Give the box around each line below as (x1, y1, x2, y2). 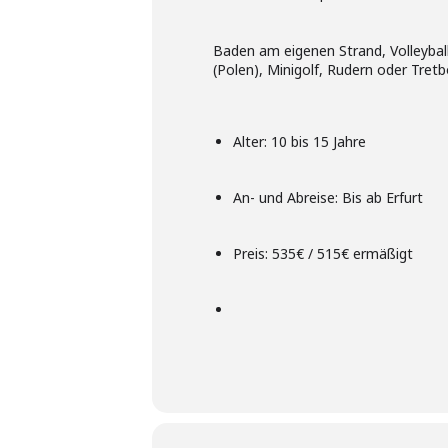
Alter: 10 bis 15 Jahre (233, 132, 366, 151)
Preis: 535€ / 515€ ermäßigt (233, 244, 413, 263)
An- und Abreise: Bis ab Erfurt (233, 188, 423, 207)
